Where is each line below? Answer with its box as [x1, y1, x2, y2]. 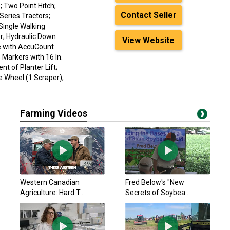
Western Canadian [20, 178, 80, 186]
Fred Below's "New [125, 178, 184, 186]
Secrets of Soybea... [125, 188, 190, 197]
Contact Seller [120, 10, 177, 20]
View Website [122, 35, 175, 45]
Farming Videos [20, 108, 87, 119]
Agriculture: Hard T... [20, 188, 85, 197]
